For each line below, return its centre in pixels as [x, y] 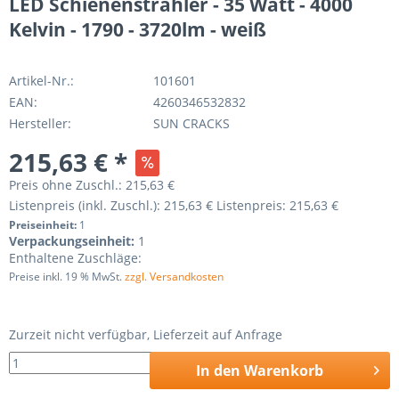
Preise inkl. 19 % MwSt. [65, 277]
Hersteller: [40, 123]
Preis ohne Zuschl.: [67, 185]
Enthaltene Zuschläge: [75, 258]
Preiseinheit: [44, 225]
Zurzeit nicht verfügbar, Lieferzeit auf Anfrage [146, 334]
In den [218, 370]
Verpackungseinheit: [73, 241]
